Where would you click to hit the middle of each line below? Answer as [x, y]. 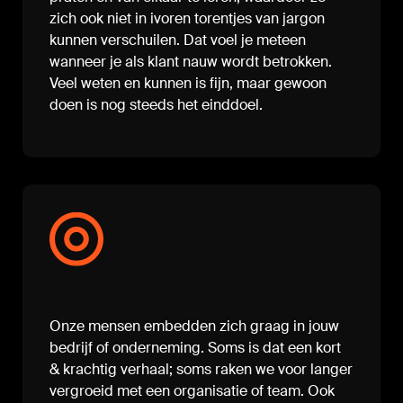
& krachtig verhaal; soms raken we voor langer [201, 370]
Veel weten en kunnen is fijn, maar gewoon [188, 84]
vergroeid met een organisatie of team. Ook [192, 391]
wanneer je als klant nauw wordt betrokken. [191, 62]
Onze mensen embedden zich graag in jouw [194, 327]
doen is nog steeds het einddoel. [156, 105]
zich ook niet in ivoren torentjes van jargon [187, 19]
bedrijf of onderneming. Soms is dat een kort [195, 348]
